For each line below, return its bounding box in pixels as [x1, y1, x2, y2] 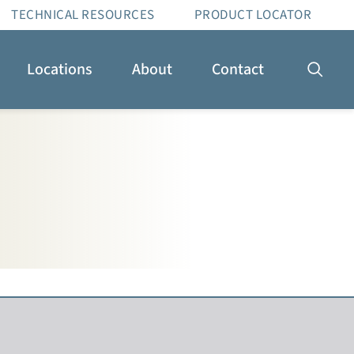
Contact [212, 58, 264, 81]
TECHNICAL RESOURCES [11, 6, 155, 24]
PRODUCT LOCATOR [194, 6, 311, 24]
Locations [27, 58, 92, 81]
